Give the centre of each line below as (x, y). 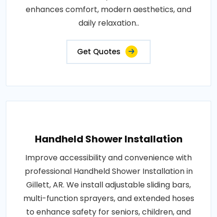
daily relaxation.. (108, 23)
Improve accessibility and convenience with (108, 157)
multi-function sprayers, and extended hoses (108, 198)
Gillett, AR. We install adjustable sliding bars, (108, 185)
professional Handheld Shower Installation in (108, 171)
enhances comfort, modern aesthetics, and (108, 9)
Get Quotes (99, 51)
